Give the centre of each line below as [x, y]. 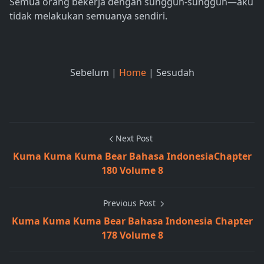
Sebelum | [94, 73]
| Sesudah [171, 73]
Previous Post [130, 203]
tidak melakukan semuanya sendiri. [88, 16]
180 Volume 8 [132, 171]
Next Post [134, 138]
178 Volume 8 [132, 235]
